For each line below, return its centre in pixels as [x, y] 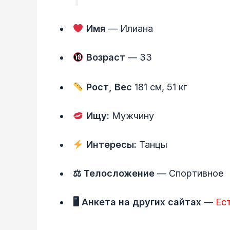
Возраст [104, 57]
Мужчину [133, 116]
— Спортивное [189, 173]
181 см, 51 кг [159, 87]
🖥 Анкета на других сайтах [137, 202]
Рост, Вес [108, 87]
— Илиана [129, 29]
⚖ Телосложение [114, 173]
